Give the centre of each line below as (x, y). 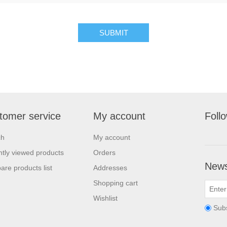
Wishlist (105, 198)
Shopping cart (116, 183)
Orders (104, 153)
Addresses (110, 168)
